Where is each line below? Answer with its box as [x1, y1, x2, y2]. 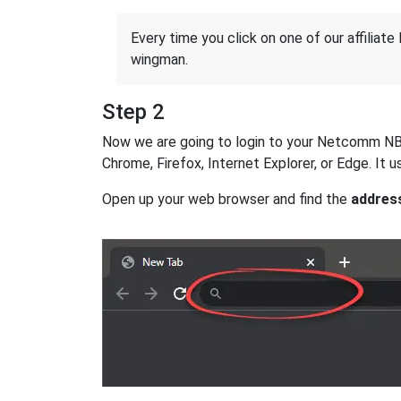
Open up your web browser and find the [102, 191, 351, 209]
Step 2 [102, 99, 165, 125]
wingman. [131, 51, 188, 69]
